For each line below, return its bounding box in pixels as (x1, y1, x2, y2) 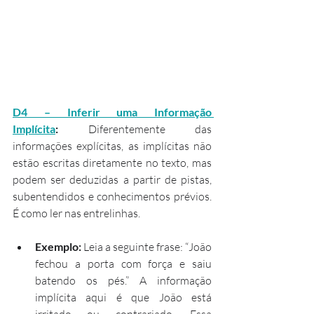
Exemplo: (35, 240, 81, 253)
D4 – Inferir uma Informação (13, 105, 212, 118)
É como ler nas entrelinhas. (13, 206, 140, 220)
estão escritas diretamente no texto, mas (13, 156, 212, 170)
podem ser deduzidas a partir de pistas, (13, 172, 212, 186)
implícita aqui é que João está (35, 290, 212, 304)
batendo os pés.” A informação (35, 273, 212, 287)
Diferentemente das (58, 122, 212, 136)
